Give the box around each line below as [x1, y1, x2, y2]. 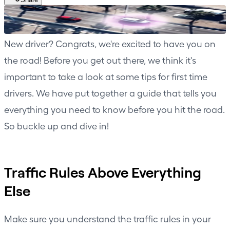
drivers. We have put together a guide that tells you [4, 87, 217, 99]
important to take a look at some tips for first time [4, 71, 207, 82]
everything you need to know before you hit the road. [4, 104, 225, 115]
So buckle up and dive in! [4, 120, 109, 131]
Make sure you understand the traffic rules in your [4, 213, 211, 224]
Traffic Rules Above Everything [4, 163, 201, 181]
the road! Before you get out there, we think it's [4, 54, 196, 66]
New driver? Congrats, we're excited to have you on [4, 38, 216, 49]
